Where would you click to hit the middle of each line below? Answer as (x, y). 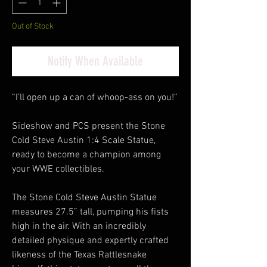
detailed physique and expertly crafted (90, 241)
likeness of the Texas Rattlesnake (79, 255)
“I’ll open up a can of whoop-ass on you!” (95, 98)
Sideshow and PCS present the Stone (89, 126)
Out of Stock (33, 27)
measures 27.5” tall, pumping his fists (90, 212)
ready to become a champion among (86, 155)
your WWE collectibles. (58, 169)
